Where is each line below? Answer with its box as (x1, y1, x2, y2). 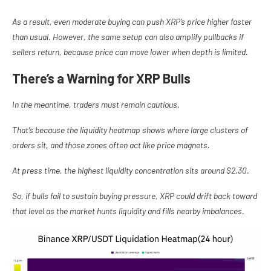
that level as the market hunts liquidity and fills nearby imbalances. (12, 206, 244, 217)
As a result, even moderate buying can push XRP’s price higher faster (12, 16, 252, 27)
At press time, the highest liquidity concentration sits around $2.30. (12, 165, 249, 176)
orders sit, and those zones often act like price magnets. (12, 140, 210, 151)
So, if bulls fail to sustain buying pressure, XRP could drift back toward (12, 191, 257, 201)
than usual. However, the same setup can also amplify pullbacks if (12, 31, 244, 42)
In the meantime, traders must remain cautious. (12, 99, 180, 110)
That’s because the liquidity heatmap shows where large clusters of (12, 125, 248, 135)
